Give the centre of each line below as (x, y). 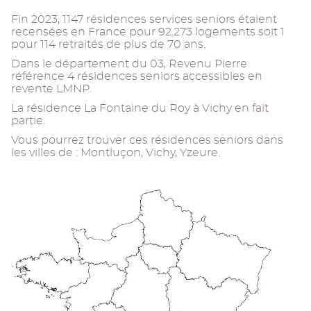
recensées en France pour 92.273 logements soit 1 (148, 32)
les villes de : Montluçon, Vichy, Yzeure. (116, 153)
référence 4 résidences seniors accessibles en (137, 76)
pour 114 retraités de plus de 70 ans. (108, 44)
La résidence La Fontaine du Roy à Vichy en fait (140, 108)
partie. (28, 121)
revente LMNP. (51, 89)
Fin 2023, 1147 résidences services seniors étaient (144, 19)
